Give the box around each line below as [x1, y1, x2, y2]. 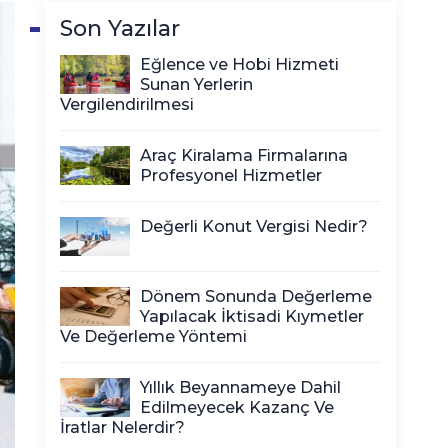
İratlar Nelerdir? [60, 418, 185, 437]
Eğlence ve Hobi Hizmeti [140, 55, 339, 74]
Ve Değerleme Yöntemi [60, 327, 247, 346]
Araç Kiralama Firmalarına [140, 146, 348, 165]
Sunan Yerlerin [140, 75, 253, 94]
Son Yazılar [60, 15, 180, 42]
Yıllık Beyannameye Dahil [140, 378, 341, 397]
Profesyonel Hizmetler [140, 166, 322, 185]
